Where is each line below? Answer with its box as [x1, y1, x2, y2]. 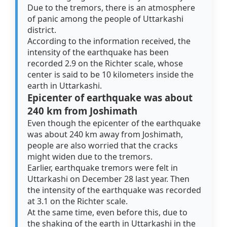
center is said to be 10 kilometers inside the [27, 69, 194, 81]
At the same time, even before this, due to [27, 207, 188, 218]
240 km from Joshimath [27, 104, 138, 118]
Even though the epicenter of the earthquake [27, 118, 201, 129]
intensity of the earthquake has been [27, 47, 169, 58]
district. [27, 24, 59, 36]
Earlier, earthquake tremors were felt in [27, 162, 178, 174]
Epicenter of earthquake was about [27, 91, 193, 104]
